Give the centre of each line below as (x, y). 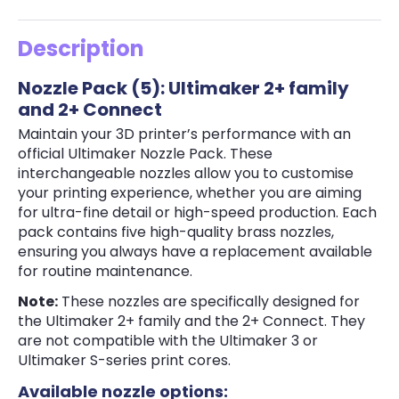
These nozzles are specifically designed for (209, 301)
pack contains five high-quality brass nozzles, (176, 232)
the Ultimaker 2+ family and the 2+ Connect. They (191, 321)
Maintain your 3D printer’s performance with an (184, 134)
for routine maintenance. (105, 271)
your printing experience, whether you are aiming (190, 192)
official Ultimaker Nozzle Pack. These (145, 153)
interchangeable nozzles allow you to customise (186, 173)
